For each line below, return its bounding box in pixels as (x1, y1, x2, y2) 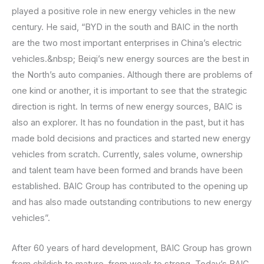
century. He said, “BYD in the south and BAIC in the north (12, 22, 238, 33)
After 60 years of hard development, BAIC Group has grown (12, 242, 252, 253)
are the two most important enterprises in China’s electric (12, 38, 242, 49)
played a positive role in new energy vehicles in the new (12, 6, 236, 17)
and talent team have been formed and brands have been (12, 165, 243, 176)
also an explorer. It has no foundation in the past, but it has (12, 117, 245, 128)
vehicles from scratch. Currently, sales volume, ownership (12, 149, 243, 160)
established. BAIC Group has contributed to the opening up (12, 181, 248, 192)
